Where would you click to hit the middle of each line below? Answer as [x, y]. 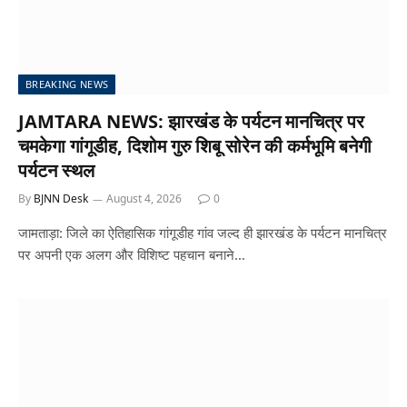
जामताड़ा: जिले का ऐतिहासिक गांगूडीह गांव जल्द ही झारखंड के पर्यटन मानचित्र [203, 233]
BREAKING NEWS [67, 84]
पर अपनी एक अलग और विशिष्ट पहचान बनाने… [132, 254]
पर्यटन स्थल [56, 170]
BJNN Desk [61, 199]
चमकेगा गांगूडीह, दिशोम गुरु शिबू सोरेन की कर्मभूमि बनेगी [195, 146]
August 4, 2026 [144, 199]
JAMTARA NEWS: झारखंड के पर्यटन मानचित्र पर [191, 121]
